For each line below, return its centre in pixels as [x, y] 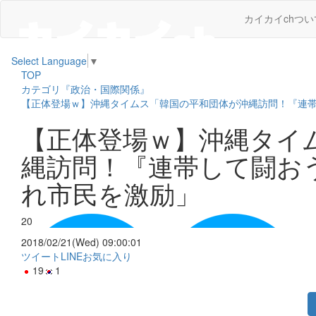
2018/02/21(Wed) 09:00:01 [81, 242]
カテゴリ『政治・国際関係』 [85, 89]
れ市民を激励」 [111, 193]
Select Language [49, 61]
